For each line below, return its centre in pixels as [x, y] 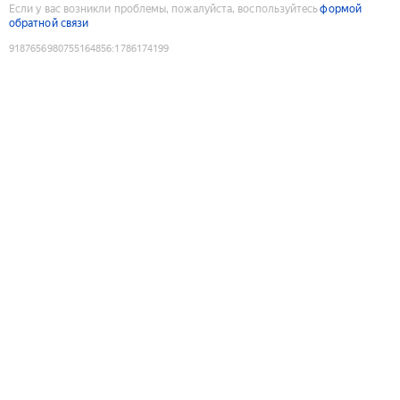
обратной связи [49, 23]
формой [341, 8]
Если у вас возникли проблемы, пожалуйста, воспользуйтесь [164, 8]
